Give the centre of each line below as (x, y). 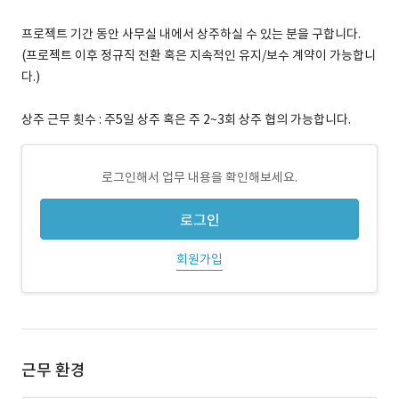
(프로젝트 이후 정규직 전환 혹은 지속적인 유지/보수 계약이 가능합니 (199, 55)
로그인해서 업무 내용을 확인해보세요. (199, 177)
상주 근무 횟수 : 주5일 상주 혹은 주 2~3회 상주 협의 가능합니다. (186, 119)
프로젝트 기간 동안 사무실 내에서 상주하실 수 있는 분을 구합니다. (191, 34)
